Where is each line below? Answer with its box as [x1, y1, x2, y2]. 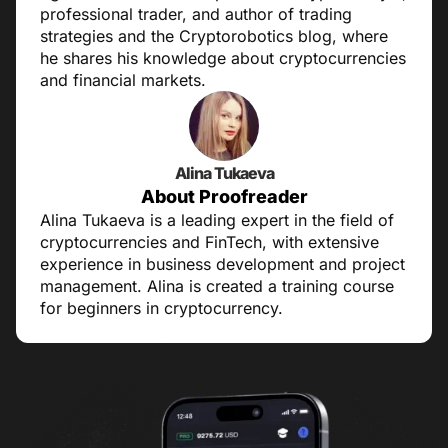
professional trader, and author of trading [40, 4, 352, 25]
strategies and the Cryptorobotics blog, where [40, 26, 388, 47]
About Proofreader [140, 186, 308, 208]
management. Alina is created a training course [40, 276, 394, 297]
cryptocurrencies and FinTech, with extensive [40, 232, 379, 253]
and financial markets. [40, 70, 206, 91]
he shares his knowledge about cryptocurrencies [40, 48, 406, 69]
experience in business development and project [40, 254, 405, 275]
